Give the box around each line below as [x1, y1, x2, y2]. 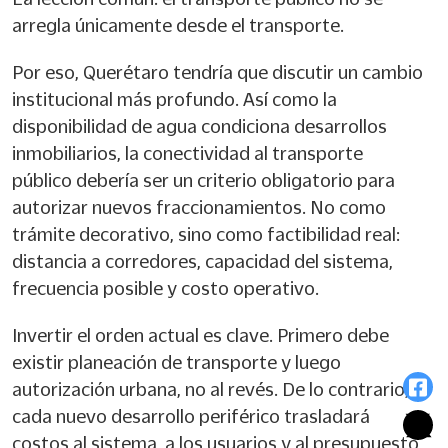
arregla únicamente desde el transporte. [12, 15, 344, 35]
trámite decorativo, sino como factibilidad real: [12, 224, 400, 244]
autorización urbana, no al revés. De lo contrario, [12, 379, 409, 399]
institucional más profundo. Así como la [12, 89, 337, 109]
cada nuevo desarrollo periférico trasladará [12, 406, 370, 426]
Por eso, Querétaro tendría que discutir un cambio [12, 62, 423, 82]
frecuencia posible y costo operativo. [12, 278, 319, 298]
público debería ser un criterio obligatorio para [12, 170, 395, 190]
